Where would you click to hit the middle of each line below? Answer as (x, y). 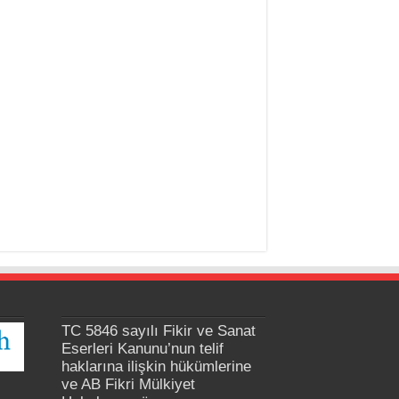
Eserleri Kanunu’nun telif (142, 349)
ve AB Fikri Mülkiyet (128, 384)
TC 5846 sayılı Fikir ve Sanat (158, 331)
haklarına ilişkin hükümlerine (156, 366)
